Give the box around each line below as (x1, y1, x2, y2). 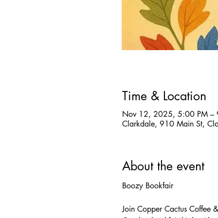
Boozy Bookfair (122, 180, 173, 191)
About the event (122, 158, 204, 174)
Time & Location (122, 88, 206, 104)
